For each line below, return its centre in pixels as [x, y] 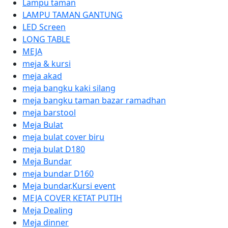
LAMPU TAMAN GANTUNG [73, 15]
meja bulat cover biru [63, 137]
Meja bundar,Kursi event [69, 186]
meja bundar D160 [58, 174]
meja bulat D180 [54, 149]
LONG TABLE [46, 39]
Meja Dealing [48, 210]
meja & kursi [47, 64]
